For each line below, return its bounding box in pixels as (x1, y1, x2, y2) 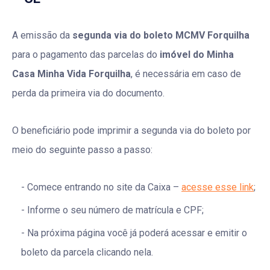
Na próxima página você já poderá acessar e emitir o (27, 227, 247, 239)
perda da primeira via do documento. (12, 87, 165, 99)
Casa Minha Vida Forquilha (12, 67, 131, 80)
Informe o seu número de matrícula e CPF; (27, 204, 204, 216)
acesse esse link (181, 181, 254, 193)
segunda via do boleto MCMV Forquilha (72, 29, 250, 41)
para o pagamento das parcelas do (12, 48, 160, 60)
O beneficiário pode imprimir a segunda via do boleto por (12, 124, 251, 136)
